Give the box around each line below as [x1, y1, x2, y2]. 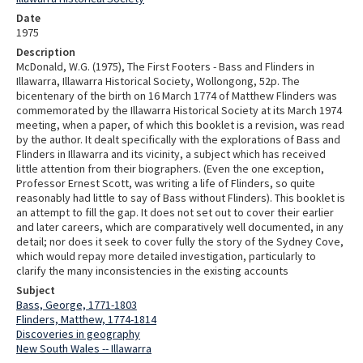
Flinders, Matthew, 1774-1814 [16, 311, 156, 327]
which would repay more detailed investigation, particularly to [16, 248, 316, 263]
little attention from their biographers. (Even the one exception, [16, 160, 324, 176]
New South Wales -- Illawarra [16, 340, 152, 356]
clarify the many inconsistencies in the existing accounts [16, 263, 288, 278]
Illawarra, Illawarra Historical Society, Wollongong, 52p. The [16, 73, 300, 88]
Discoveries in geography [16, 326, 140, 341]
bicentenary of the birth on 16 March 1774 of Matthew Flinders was [16, 88, 337, 103]
